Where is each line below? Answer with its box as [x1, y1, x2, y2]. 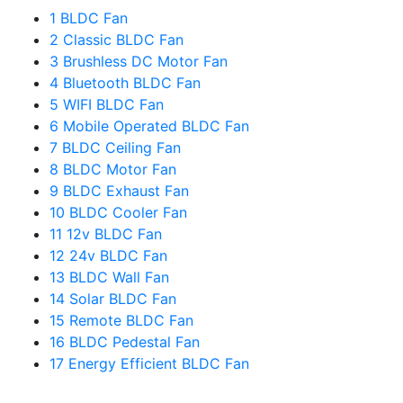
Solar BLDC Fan [65, 290, 176, 309]
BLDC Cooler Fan [65, 203, 187, 222]
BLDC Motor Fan [58, 160, 176, 179]
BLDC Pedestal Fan [65, 333, 200, 352]
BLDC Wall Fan [65, 268, 169, 287]
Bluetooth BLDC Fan [58, 74, 201, 93]
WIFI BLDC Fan [58, 95, 164, 114]
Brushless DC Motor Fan [58, 52, 228, 71]
